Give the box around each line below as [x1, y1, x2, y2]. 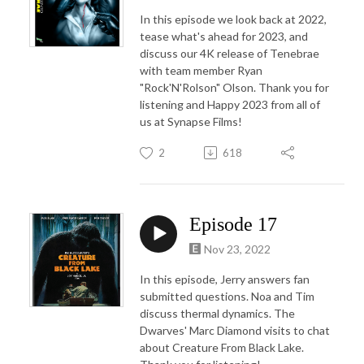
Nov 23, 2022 [204, 241, 271, 256]
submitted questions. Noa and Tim [140, 288, 314, 303]
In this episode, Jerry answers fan [140, 271, 310, 286]
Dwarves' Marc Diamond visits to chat [140, 323, 330, 337]
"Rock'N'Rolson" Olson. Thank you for [140, 80, 329, 94]
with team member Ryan [140, 63, 262, 77]
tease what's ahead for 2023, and [140, 28, 308, 43]
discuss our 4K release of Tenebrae [140, 45, 319, 60]
